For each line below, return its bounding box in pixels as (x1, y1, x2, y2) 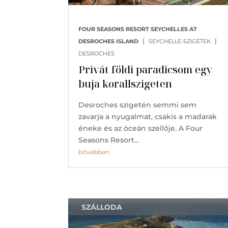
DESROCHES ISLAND (78, 37, 139, 45)
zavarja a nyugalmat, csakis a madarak (78, 111, 217, 121)
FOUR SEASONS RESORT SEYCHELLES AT (78, 25, 197, 33)
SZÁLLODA (81, 202, 123, 212)
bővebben (78, 148, 110, 156)
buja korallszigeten (78, 76, 173, 91)
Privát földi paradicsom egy (78, 62, 213, 76)
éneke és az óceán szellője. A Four (78, 123, 203, 133)
